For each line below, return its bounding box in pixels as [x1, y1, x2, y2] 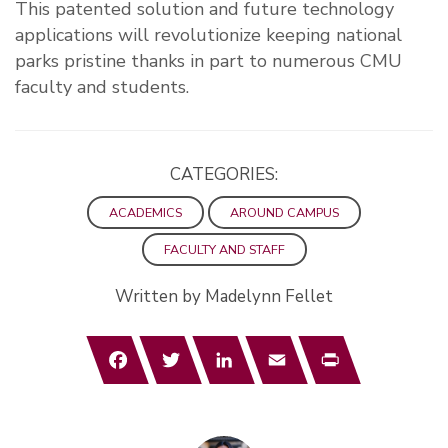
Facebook [129, 333, 206, 356]
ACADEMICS [109, 204, 182, 222]
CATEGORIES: [170, 163, 278, 187]
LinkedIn [235, 333, 302, 356]
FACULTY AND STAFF [163, 241, 285, 259]
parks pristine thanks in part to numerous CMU [15, 49, 402, 74]
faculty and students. [15, 75, 189, 100]
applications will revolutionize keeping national [15, 23, 402, 48]
